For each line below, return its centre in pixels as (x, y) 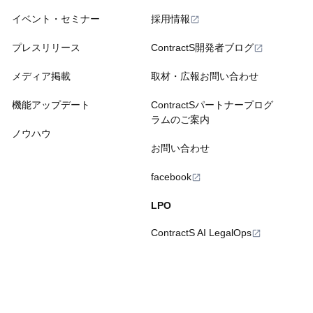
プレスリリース (46, 48)
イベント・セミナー (56, 19)
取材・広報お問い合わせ (205, 77)
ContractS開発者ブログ (203, 48)
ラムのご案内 (181, 120)
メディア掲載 (41, 77)
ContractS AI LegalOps (202, 233)
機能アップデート (51, 105)
